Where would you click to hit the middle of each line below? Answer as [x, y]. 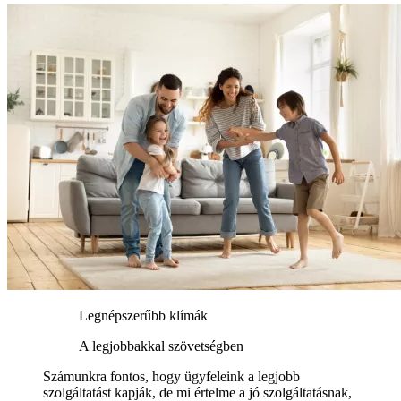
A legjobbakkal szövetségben [161, 346]
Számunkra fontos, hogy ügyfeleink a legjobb [171, 377]
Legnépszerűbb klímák [143, 316]
